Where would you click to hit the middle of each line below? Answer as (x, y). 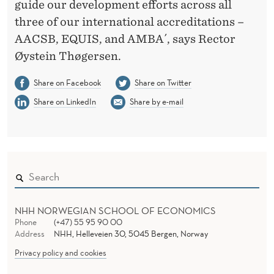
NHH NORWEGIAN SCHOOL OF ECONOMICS (115, 210)
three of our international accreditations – (129, 22)
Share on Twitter (163, 83)
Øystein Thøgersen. (68, 56)
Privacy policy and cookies (61, 252)
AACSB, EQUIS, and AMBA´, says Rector (125, 39)
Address (30, 233)
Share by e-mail (156, 101)
